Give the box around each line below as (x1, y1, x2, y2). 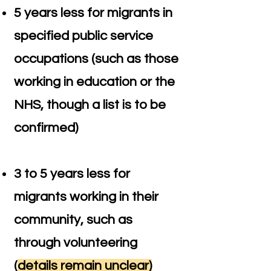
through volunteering (14, 236, 137, 250)
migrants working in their (14, 190, 158, 204)
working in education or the (14, 75, 175, 89)
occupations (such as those (14, 52, 178, 66)
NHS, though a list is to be (14, 98, 166, 112)
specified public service (14, 29, 153, 43)
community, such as (14, 213, 132, 227)
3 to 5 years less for (14, 167, 130, 181)
